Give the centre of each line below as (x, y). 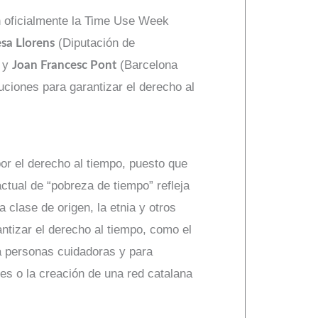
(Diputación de (95, 43)
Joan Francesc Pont (64, 65)
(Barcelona (147, 65)
